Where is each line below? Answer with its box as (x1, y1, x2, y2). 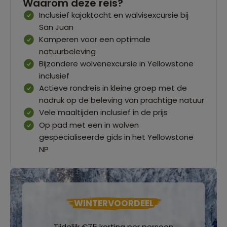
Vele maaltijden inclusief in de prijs (39, 106, 168, 118)
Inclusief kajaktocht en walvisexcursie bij (39, 9, 188, 20)
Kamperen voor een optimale (39, 33, 150, 45)
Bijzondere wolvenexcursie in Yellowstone (39, 58, 194, 69)
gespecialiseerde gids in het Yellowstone (39, 131, 194, 142)
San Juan (39, 21, 73, 32)
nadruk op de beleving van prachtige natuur (39, 94, 204, 105)
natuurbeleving (39, 46, 96, 57)
